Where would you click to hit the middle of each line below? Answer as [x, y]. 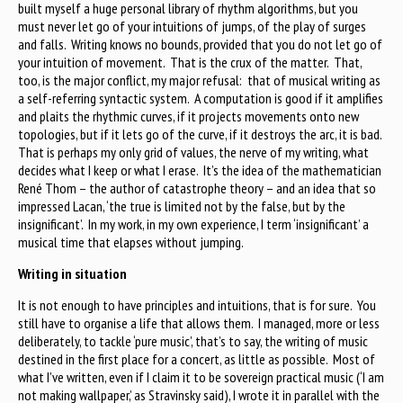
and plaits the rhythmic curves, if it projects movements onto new [188, 116]
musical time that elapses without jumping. [131, 242]
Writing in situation [72, 274]
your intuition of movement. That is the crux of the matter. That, [190, 63]
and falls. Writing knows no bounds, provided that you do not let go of [200, 45]
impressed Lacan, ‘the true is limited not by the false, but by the [182, 206]
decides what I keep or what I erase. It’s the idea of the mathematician [200, 170]
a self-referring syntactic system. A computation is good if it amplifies [201, 99]
